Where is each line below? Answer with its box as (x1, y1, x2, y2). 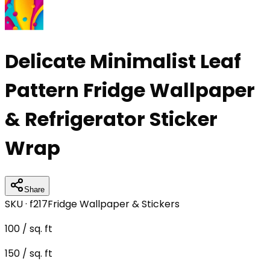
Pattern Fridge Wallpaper (5, 77, 255, 104)
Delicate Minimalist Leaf (5, 48, 241, 75)
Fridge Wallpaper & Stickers (48, 196, 180, 211)
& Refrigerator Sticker (5, 105, 218, 133)
